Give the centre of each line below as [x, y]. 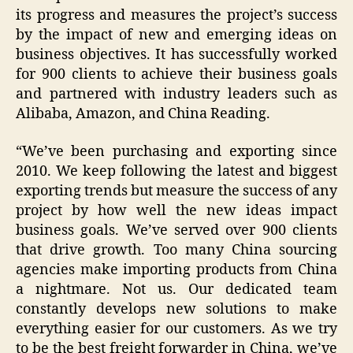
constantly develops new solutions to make [176, 309]
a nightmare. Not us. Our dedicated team [176, 289]
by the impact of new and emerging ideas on [176, 35]
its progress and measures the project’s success [176, 16]
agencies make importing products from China [176, 269]
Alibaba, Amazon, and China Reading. [143, 114]
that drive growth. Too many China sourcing [176, 250]
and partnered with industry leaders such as [176, 95]
